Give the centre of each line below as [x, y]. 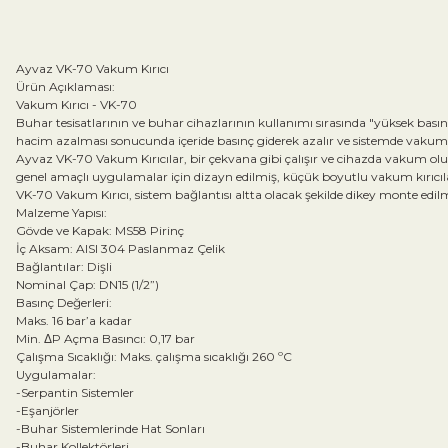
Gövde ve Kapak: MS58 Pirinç [100, 230]
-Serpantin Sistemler [75, 392]
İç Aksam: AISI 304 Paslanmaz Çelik [120, 248]
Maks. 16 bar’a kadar [74, 320]
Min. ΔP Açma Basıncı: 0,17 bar [105, 338]
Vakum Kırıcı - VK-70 [76, 104]
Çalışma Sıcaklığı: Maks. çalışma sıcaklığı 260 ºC [154, 356]
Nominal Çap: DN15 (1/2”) [87, 284]
